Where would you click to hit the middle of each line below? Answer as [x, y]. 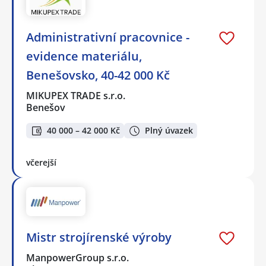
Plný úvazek [169, 131]
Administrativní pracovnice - [108, 37]
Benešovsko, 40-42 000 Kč [98, 75]
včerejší [41, 163]
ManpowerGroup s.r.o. [78, 257]
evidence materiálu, [84, 56]
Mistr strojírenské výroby [99, 237]
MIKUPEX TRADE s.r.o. [76, 95]
